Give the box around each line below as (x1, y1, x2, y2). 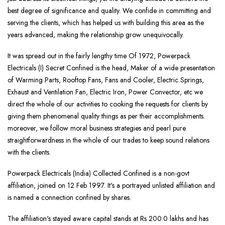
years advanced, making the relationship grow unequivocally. (8, 30, 184, 40)
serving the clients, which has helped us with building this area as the (8, 18, 204, 28)
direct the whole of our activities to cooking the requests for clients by (8, 99, 208, 109)
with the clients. (8, 147, 51, 158)
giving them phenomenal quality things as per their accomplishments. (8, 111, 205, 122)
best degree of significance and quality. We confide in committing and (8, 6, 211, 16)
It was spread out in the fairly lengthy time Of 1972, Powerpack (8, 51, 190, 61)
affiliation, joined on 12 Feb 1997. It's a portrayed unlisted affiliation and (8, 180, 215, 191)
